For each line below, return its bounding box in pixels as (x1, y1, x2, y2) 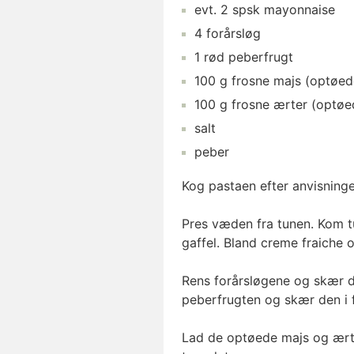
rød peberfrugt (204, 49, 293, 65)
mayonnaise (264, 2, 335, 17)
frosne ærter (232, 96, 307, 112)
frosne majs (232, 73, 301, 88)
